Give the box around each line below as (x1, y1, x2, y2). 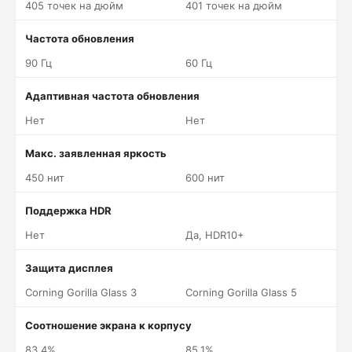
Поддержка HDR (25, 204, 112, 217)
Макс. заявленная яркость (25, 147, 167, 159)
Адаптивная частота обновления (25, 90, 200, 102)
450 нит (25, 171, 64, 184)
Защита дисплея (25, 262, 113, 274)
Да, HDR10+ (185, 229, 244, 241)
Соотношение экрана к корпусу (25, 319, 192, 332)
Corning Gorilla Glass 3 (25, 286, 137, 299)
